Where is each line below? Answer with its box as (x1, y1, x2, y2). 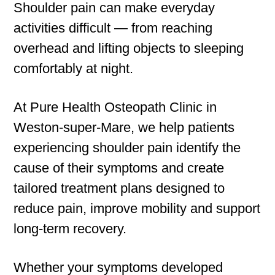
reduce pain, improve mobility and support (14, 201, 261, 217)
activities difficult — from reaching (14, 20, 213, 36)
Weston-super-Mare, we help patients (14, 120, 235, 136)
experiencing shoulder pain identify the (14, 140, 241, 156)
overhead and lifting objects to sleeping (14, 41, 244, 56)
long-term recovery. (14, 221, 127, 237)
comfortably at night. (14, 61, 134, 77)
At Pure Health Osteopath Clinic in (14, 99, 217, 115)
